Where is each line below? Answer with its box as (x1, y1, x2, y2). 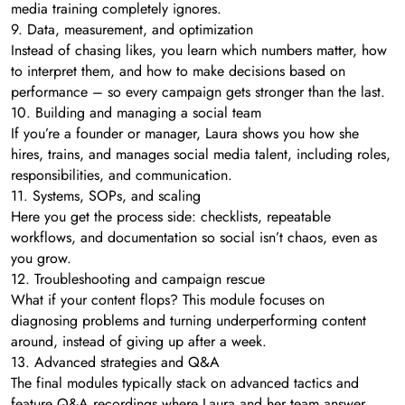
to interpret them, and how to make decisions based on (11, 60, 345, 81)
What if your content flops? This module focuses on (11, 288, 325, 310)
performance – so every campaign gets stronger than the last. (11, 80, 385, 102)
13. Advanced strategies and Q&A (11, 351, 220, 372)
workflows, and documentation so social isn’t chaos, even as (11, 226, 377, 248)
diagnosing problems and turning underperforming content (11, 309, 366, 331)
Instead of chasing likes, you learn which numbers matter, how (11, 39, 387, 61)
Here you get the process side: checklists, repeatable (11, 205, 331, 227)
